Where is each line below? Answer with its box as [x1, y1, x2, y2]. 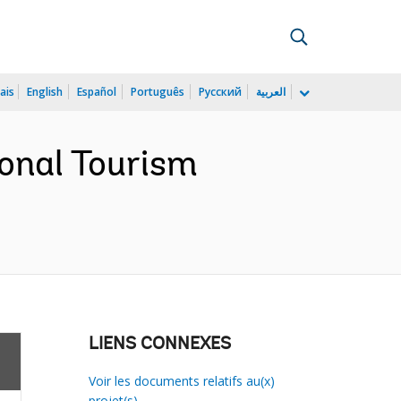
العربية [256, 84, 286, 99]
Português [131, 84, 184, 99]
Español [77, 84, 116, 99]
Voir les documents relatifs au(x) [88, 372, 275, 389]
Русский [199, 84, 242, 99]
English [27, 84, 63, 99]
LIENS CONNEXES [88, 336, 231, 354]
